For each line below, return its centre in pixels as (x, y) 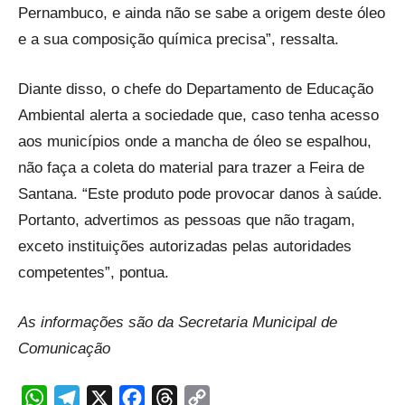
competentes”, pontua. (94, 273)
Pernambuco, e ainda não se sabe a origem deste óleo (202, 14)
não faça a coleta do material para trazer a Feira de (191, 168)
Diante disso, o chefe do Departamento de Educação (196, 89)
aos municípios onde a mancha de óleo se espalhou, (195, 142)
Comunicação (64, 349)
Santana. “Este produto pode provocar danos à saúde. (200, 194)
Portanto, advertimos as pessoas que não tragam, (187, 221)
